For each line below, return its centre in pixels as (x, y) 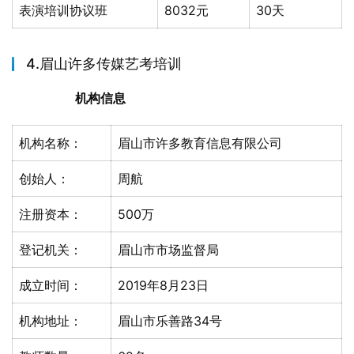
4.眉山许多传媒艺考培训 (104, 64)
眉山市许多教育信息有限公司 (200, 143)
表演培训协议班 (63, 10)
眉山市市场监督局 (168, 250)
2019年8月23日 (163, 285)
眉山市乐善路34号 (170, 321)
